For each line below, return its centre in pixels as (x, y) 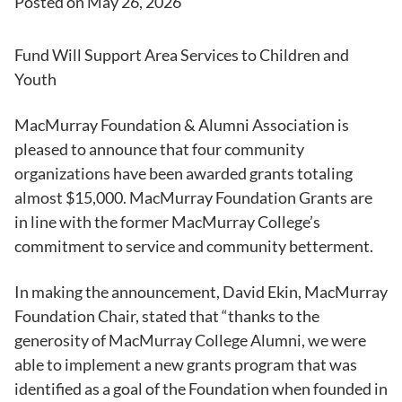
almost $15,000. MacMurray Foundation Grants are (193, 197)
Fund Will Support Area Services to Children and (182, 54)
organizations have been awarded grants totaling (184, 173)
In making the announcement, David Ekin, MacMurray (201, 291)
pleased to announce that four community (159, 149)
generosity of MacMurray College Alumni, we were (190, 340)
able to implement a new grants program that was (186, 364)
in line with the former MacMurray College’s (167, 221)
